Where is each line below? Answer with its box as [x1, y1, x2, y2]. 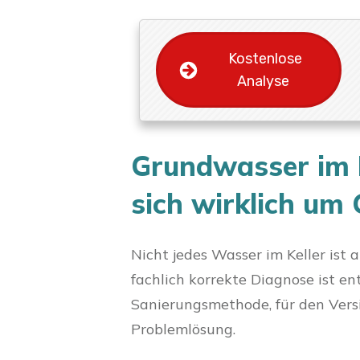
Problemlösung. [131, 320, 235, 338]
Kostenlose [227, 50, 302, 67]
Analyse [237, 72, 292, 90]
